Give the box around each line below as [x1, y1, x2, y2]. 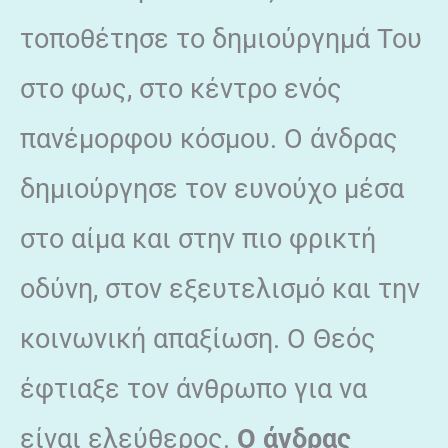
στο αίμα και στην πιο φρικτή [20, 222, 376, 255]
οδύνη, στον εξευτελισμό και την [20, 272, 420, 305]
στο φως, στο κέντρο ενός [20, 72, 342, 105]
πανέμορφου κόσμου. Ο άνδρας [20, 122, 398, 155]
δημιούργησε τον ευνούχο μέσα [20, 172, 404, 205]
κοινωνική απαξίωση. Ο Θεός [20, 322, 376, 355]
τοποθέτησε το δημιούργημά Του [20, 22, 422, 55]
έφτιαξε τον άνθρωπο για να [20, 372, 367, 405]
